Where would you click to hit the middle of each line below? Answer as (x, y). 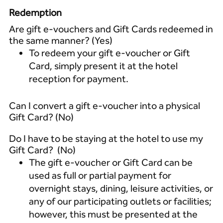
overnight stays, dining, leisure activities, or (121, 188)
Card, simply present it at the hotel (103, 66)
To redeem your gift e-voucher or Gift (109, 53)
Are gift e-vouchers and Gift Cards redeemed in (111, 29)
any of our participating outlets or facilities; (120, 201)
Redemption (35, 12)
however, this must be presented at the (113, 214)
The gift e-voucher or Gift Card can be (111, 162)
